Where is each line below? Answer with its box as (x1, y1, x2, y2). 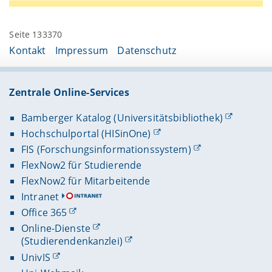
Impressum (55, 44, 109, 58)
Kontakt (9, 44, 46, 58)
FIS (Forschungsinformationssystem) (21, 142, 191, 156)
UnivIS (21, 250, 50, 264)
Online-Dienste (21, 222, 90, 236)
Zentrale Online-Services (9, 85, 129, 99)
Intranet (21, 190, 59, 204)
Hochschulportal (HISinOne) (21, 126, 151, 140)
